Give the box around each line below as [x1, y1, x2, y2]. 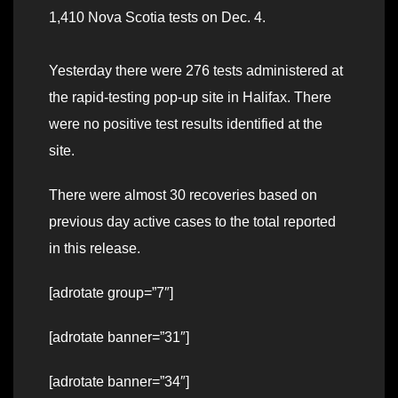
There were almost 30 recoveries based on [49, 187, 317, 203]
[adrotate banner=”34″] [49, 374, 189, 390]
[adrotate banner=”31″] [49, 330, 189, 346]
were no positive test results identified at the [49, 116, 322, 132]
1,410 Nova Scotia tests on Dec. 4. [49, 10, 266, 26]
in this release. [49, 241, 140, 257]
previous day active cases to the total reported [49, 214, 336, 230]
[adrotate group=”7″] [49, 285, 173, 301]
